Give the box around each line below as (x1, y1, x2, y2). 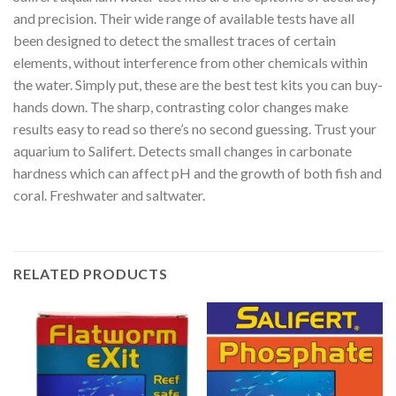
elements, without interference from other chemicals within (13, 54, 368, 72)
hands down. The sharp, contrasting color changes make (13, 98, 348, 116)
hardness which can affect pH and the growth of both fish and (13, 164, 382, 182)
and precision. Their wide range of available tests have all (13, 10, 354, 27)
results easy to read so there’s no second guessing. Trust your (13, 120, 377, 138)
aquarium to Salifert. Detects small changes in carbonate (13, 142, 352, 160)
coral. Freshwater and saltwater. (13, 187, 205, 204)
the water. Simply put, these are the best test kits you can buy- (13, 76, 383, 94)
